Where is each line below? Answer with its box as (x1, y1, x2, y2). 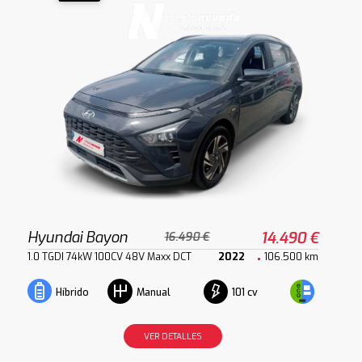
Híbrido (56, 286, 90, 300)
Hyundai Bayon (27, 227, 128, 248)
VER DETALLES (144, 330, 203, 343)
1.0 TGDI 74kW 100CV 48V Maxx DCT (27, 250, 192, 263)
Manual (137, 286, 171, 300)
